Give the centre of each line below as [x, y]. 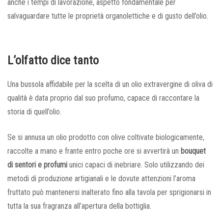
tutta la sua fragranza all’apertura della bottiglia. [79, 206]
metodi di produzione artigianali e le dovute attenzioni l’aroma [101, 178]
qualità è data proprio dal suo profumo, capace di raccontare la [103, 98]
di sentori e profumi [37, 165]
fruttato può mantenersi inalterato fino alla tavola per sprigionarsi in [109, 192]
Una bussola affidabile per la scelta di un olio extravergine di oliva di [110, 84]
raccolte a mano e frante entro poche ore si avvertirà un [94, 151]
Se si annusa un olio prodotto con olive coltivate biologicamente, [106, 137]
